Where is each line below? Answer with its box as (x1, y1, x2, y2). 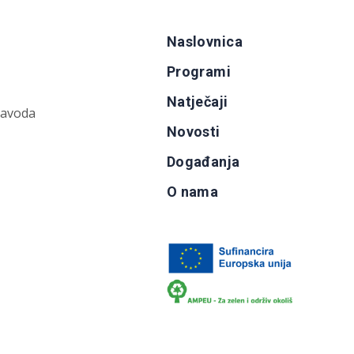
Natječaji (166, 93, 228, 110)
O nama (166, 183, 219, 200)
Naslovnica (166, 33, 243, 50)
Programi (166, 63, 232, 80)
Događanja (166, 153, 240, 170)
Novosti (166, 123, 220, 140)
